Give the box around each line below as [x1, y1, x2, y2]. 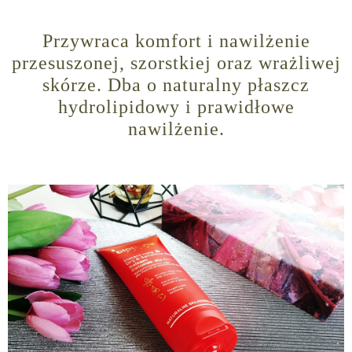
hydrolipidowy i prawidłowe [57, 97, 295, 118]
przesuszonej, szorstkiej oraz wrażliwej [11, 53, 341, 74]
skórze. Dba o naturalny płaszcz [42, 75, 310, 96]
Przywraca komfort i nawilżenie [42, 31, 310, 52]
